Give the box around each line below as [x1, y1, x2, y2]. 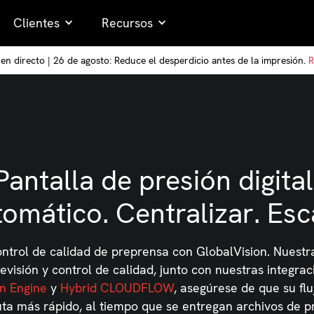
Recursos [101, 15, 153, 31]
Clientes [13, 15, 60, 31]
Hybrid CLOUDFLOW [60, 279, 174, 296]
